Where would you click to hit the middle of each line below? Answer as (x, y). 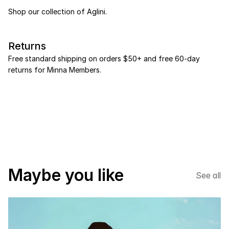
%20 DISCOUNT (132, 119)
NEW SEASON (43, 119)
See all (208, 175)
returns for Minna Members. (55, 70)
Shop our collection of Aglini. (58, 12)
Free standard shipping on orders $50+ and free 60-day (104, 59)
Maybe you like (66, 175)
